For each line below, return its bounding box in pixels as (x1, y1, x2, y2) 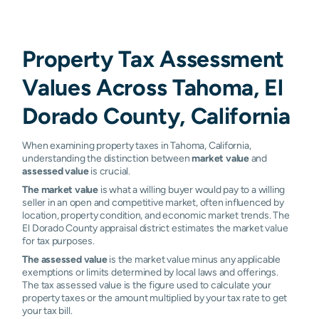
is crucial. (88, 164, 130, 177)
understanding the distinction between (22, 152, 192, 164)
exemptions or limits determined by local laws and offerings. (22, 266, 278, 278)
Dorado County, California (22, 102, 291, 129)
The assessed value (22, 253, 108, 265)
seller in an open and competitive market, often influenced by (22, 196, 284, 208)
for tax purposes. (22, 234, 95, 246)
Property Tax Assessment (22, 45, 284, 72)
